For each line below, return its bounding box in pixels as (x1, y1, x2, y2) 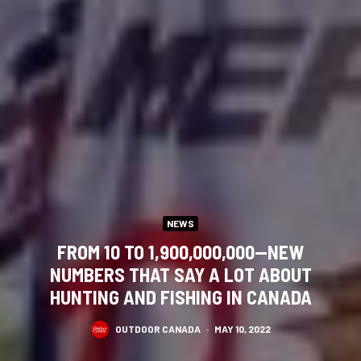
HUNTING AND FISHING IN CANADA (49, 284, 312, 309)
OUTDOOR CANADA (114, 323, 201, 334)
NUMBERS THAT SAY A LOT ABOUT (49, 262, 312, 286)
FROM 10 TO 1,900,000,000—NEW (57, 239, 304, 263)
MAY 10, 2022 (214, 323, 271, 334)
